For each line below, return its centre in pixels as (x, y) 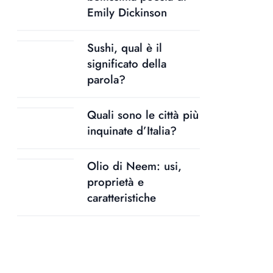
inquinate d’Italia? (132, 131)
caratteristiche (122, 198)
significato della (127, 64)
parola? (106, 80)
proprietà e (115, 182)
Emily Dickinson (127, 13)
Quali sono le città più (143, 115)
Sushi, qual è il (125, 48)
